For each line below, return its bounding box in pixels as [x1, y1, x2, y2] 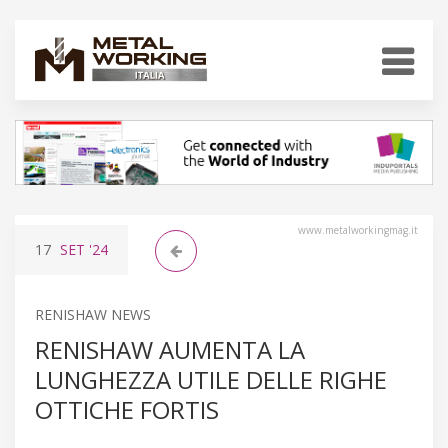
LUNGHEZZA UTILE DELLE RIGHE [35, 362, 387, 396]
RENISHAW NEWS [35, 304, 151, 324]
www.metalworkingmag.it [298, 222, 418, 237]
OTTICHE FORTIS [35, 392, 219, 426]
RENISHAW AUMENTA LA [35, 332, 305, 366]
